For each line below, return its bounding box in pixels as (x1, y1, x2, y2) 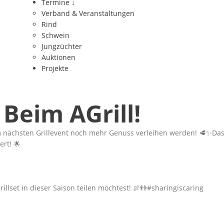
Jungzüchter (41, 41, 82, 51)
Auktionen (41, 52, 75, 62)
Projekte (41, 63, 68, 73)
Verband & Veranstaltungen (41, 8, 134, 18)
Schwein (41, 30, 69, 40)
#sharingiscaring (147, 183, 203, 192)
